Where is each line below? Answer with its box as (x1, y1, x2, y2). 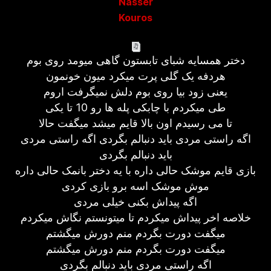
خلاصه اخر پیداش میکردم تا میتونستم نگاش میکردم (20, 211, 251, 224)
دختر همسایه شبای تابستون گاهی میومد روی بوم (26, 54, 245, 67)
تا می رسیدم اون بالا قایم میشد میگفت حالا (39, 117, 232, 129)
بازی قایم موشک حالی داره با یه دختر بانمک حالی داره (15, 164, 256, 177)
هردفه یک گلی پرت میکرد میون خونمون (45, 70, 226, 82)
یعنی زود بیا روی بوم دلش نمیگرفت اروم (44, 85, 227, 98)
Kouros (119, 11, 152, 24)
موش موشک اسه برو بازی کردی (62, 180, 209, 192)
